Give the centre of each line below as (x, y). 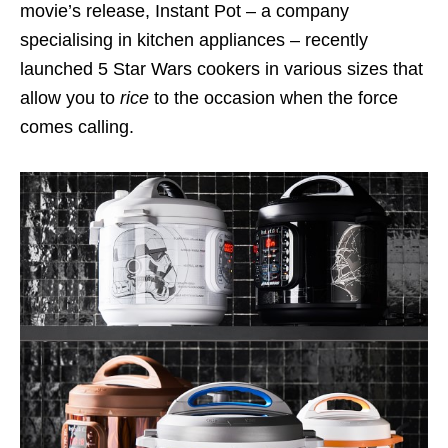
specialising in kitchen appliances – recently (194, 40)
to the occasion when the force (273, 98)
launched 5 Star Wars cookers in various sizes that (221, 69)
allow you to (70, 98)
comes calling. (77, 127)
